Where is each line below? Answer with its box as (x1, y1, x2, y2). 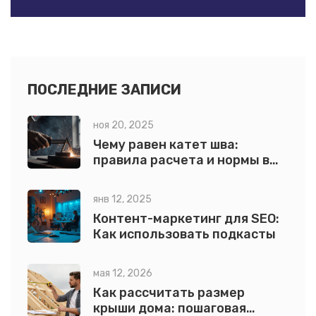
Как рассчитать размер (93, 285, 245, 301)
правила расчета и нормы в (93, 152, 269, 169)
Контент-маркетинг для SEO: (93, 211, 279, 227)
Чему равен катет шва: (93, 137, 238, 153)
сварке (93, 168, 138, 184)
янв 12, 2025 (93, 193, 152, 206)
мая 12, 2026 (93, 267, 152, 280)
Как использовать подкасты (93, 226, 276, 243)
